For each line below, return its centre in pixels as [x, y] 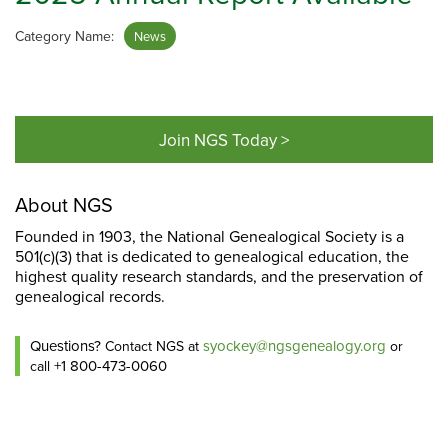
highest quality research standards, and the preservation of [219, 276]
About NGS [64, 205]
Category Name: [66, 36]
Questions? [65, 346]
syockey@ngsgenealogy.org [294, 346]
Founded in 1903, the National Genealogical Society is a [209, 236]
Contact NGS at [152, 346]
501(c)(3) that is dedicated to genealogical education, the [212, 256]
